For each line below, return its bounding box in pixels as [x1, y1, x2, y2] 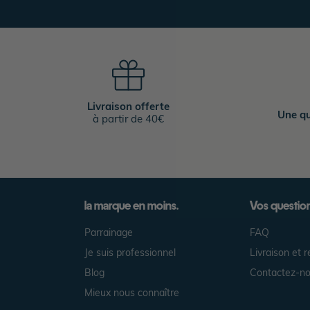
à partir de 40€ [92, 112, 164, 125]
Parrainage [84, 226, 133, 239]
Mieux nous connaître [84, 286, 179, 299]
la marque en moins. [84, 199, 179, 212]
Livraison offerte [86, 100, 170, 113]
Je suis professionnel [84, 246, 176, 259]
